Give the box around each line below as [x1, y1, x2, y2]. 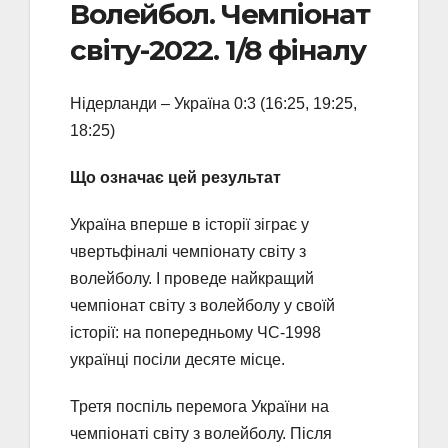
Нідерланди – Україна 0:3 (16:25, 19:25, [70, 95, 357, 113]
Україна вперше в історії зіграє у [70, 216, 309, 234]
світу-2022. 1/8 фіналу [70, 32, 366, 67]
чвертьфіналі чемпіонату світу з [70, 243, 306, 261]
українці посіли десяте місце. [70, 351, 285, 369]
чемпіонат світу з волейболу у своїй [70, 297, 335, 315]
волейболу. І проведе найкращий [70, 270, 314, 288]
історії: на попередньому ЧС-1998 [70, 324, 321, 342]
